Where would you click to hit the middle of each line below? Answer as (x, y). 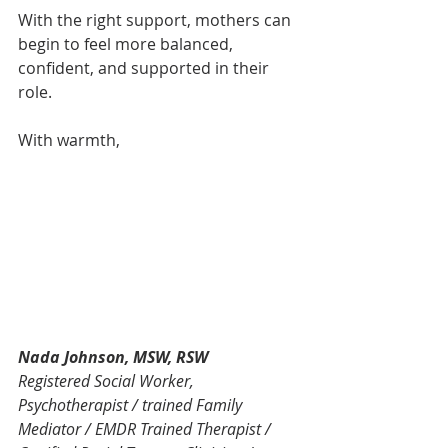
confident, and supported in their (145, 67)
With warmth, (69, 139)
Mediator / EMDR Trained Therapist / (146, 428)
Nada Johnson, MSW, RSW (113, 356)
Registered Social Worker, (108, 380)
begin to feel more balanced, (127, 43)
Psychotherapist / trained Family (132, 404)
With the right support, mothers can (156, 19)
